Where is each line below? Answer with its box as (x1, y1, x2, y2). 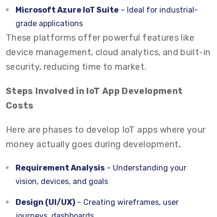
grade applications (15, 19, 83, 28)
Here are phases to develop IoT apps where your (6, 124, 206, 135)
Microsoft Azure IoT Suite (15, 5, 119, 15)
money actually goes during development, (6, 139, 181, 150)
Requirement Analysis (15, 163, 105, 172)
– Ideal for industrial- (119, 5, 198, 15)
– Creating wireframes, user (75, 198, 179, 207)
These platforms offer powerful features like (6, 32, 195, 43)
